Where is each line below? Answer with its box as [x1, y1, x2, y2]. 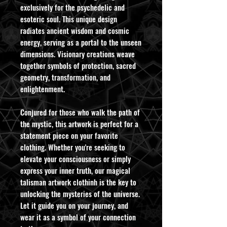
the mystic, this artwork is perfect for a [20, 118, 138, 129]
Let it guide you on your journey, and [20, 199, 128, 211]
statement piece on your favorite [20, 129, 118, 141]
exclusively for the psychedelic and [20, 1, 125, 13]
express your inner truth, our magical [20, 164, 130, 176]
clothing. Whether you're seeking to [20, 141, 125, 153]
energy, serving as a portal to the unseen [20, 36, 141, 48]
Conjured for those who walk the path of [20, 106, 140, 118]
